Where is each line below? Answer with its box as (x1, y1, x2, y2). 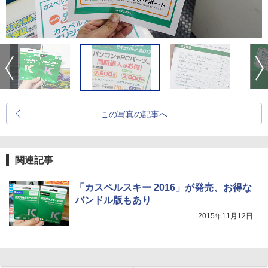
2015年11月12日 (198, 212, 253, 220)
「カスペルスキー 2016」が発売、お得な (75, 182, 252, 193)
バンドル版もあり (75, 195, 151, 205)
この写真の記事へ (100, 109, 167, 119)
